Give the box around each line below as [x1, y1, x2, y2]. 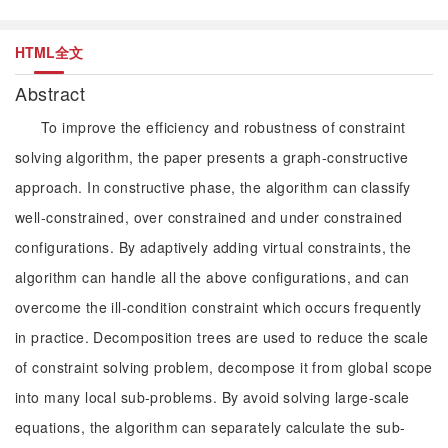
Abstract [15, 80, 91, 106]
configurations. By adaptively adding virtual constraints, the [15, 237, 412, 257]
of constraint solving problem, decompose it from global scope [15, 357, 433, 377]
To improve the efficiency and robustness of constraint [41, 117, 406, 137]
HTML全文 [15, 42, 83, 62]
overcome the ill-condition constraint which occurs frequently [15, 297, 422, 317]
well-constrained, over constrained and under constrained [15, 207, 403, 227]
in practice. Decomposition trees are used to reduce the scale [15, 327, 429, 347]
